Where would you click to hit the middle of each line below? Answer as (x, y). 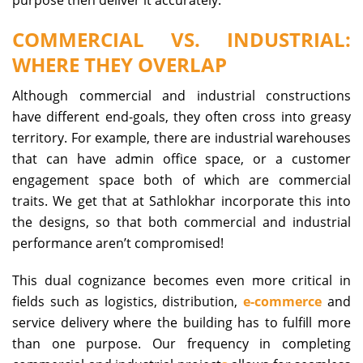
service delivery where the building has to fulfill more (181, 322)
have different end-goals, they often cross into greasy (181, 116)
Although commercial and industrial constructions (181, 95)
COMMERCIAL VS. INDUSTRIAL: (181, 39)
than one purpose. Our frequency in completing (181, 343)
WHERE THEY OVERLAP (120, 64)
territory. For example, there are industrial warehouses (181, 137)
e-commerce (283, 301)
